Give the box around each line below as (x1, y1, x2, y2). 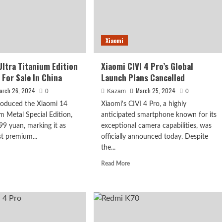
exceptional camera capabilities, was (101, 122, 212, 130)
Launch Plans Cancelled (101, 71, 185, 84)
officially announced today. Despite (101, 133, 208, 141)
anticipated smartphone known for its (101, 111, 217, 119)
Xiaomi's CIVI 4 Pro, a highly (101, 101, 186, 108)
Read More (101, 161, 130, 167)
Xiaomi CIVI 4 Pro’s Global (101, 60, 193, 73)
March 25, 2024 (135, 86, 175, 95)
